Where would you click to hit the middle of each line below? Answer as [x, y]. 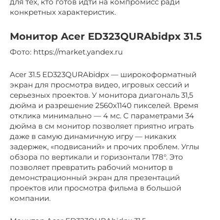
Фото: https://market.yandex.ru [66, 52]
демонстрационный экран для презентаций [95, 178]
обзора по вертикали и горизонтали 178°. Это [96, 157]
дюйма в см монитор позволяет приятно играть [102, 126]
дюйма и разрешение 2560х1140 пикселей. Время [104, 105]
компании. [30, 198]
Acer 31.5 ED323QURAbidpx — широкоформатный [103, 74]
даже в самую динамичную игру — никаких [93, 136]
